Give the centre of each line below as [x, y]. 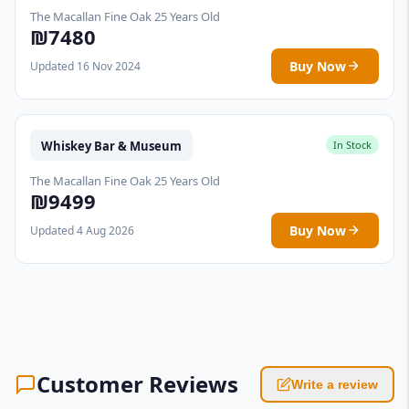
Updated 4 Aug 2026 [82, 230]
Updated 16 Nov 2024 [85, 66]
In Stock [352, 145]
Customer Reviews [137, 383]
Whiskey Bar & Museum [111, 146]
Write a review [335, 384]
